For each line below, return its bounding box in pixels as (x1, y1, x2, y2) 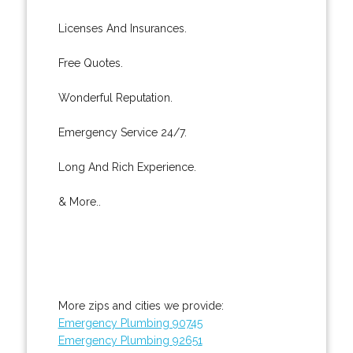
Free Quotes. (58, 56, 123, 69)
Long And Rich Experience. (58, 160, 196, 173)
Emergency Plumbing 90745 (58, 316, 203, 329)
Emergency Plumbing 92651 (58, 333, 203, 347)
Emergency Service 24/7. (58, 125, 187, 139)
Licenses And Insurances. (58, 21, 187, 35)
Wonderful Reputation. (58, 91, 173, 104)
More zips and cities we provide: (58, 299, 224, 312)
